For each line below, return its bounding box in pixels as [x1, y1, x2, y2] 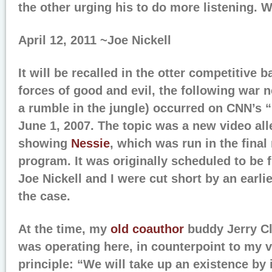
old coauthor [110, 222, 184, 236]
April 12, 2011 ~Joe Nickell [18, 33, 171, 47]
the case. [18, 189, 70, 203]
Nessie [71, 137, 110, 150]
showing [18, 137, 71, 150]
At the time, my [18, 222, 110, 236]
